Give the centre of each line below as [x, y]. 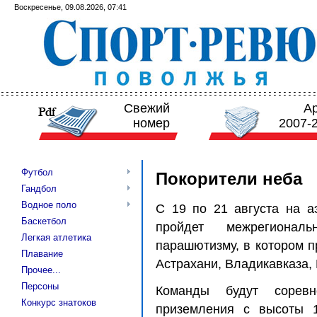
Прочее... [41, 270]
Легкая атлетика [56, 237]
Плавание [42, 254]
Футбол [37, 172]
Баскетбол [44, 221]
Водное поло [49, 205]
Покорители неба [229, 179]
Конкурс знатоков [59, 302]
